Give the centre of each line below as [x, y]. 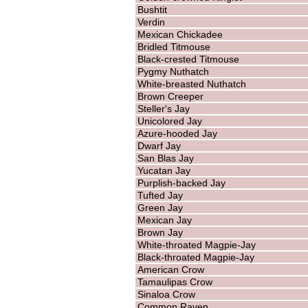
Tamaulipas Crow [175, 282]
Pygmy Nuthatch [173, 71]
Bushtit [152, 9]
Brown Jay [160, 232]
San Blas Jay [165, 158]
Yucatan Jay [164, 170]
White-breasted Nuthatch [191, 84]
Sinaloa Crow [166, 294]
